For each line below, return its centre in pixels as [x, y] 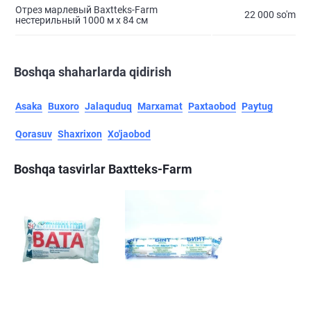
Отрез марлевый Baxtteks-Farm [86, 10]
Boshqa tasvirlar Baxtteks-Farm [103, 169]
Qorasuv [34, 134]
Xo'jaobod [129, 134]
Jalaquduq [108, 107]
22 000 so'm [270, 15]
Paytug [257, 107]
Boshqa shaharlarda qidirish [93, 72]
